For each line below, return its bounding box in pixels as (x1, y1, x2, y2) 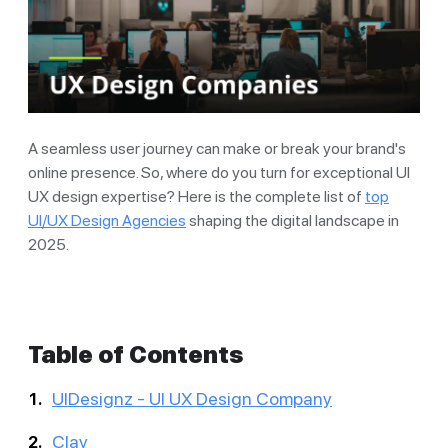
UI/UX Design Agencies (28, 210, 186, 230)
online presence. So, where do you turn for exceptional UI (28, 162, 410, 182)
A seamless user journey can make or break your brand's (28, 138, 406, 158)
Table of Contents (28, 339, 243, 369)
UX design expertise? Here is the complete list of (28, 186, 365, 206)
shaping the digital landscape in (186, 210, 399, 230)
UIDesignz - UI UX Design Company (52, 387, 332, 409)
